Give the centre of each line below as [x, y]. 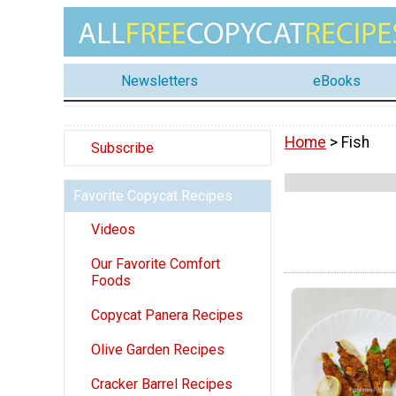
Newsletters [159, 80]
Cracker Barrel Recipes [162, 385]
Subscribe [122, 148]
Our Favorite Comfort [156, 264]
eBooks [336, 80]
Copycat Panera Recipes [167, 316]
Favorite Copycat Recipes [153, 196]
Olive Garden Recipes [158, 350]
